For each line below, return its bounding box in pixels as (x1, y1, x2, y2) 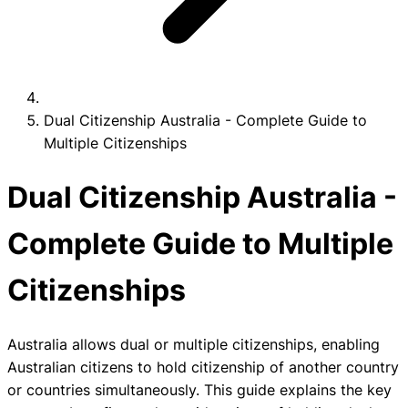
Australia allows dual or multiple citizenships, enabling (7, 334, 380, 353)
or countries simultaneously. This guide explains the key (7, 380, 392, 399)
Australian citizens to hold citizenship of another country (7, 357, 399, 376)
